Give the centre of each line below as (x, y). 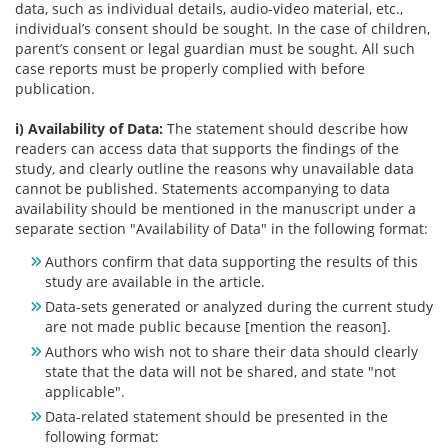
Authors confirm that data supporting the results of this (231, 262)
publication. (55, 89)
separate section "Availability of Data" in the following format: (221, 229)
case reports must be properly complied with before (190, 69)
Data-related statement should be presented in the (216, 417)
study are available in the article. (155, 282)
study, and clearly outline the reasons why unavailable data (214, 169)
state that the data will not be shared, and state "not (220, 372)
